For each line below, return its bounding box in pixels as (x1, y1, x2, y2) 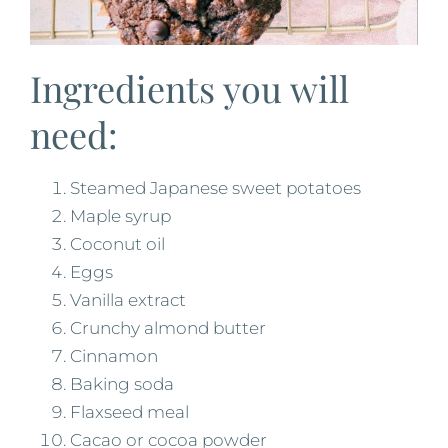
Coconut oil (70, 233, 165, 254)
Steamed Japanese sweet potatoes (70, 177, 361, 198)
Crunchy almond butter (70, 317, 266, 338)
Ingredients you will (30, 63, 349, 112)
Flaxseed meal (70, 401, 189, 422)
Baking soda (70, 373, 174, 394)
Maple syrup (70, 205, 171, 226)
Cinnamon (70, 345, 158, 366)
